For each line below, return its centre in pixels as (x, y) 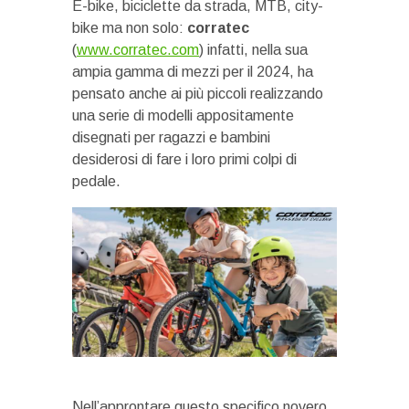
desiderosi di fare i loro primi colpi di (184, 159)
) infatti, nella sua (253, 50)
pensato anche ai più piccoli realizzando (198, 94)
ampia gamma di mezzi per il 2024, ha (193, 72)
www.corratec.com (138, 50)
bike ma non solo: (130, 28)
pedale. (96, 181)
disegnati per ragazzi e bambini (171, 137)
